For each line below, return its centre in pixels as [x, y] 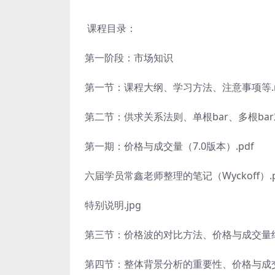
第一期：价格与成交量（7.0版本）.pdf [169, 146]
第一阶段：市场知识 [129, 58]
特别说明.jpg [113, 205]
